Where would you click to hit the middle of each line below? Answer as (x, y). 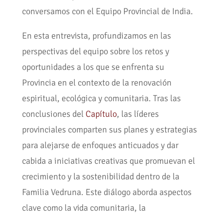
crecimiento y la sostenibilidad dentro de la (100, 177)
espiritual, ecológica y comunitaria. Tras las (101, 99)
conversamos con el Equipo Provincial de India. (107, 11)
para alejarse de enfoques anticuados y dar (100, 145)
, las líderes (138, 114)
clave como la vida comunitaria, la (84, 208)
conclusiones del (54, 114)
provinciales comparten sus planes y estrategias (109, 130)
